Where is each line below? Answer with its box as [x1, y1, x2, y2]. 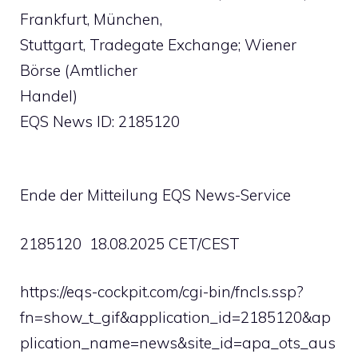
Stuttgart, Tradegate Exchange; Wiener [20, 34, 296, 54]
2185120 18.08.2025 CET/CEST [20, 233, 240, 253]
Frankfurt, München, [20, 9, 162, 29]
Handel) [20, 86, 78, 105]
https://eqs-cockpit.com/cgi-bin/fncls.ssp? [20, 282, 304, 301]
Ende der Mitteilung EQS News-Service [20, 185, 291, 205]
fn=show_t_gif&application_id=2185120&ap [20, 308, 331, 327]
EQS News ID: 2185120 [20, 111, 180, 131]
